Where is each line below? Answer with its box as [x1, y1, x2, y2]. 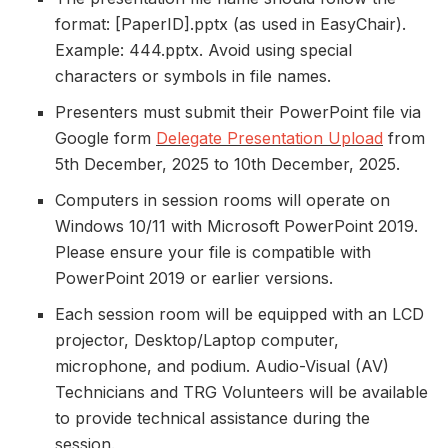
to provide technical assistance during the [55, 407, 370, 428]
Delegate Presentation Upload [156, 127, 383, 148]
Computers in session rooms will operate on [55, 189, 390, 210]
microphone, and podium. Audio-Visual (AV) [55, 355, 389, 376]
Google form [55, 127, 156, 148]
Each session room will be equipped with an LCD [55, 303, 424, 324]
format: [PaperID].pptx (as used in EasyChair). [55, 13, 406, 34]
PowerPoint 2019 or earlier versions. [55, 267, 333, 288]
